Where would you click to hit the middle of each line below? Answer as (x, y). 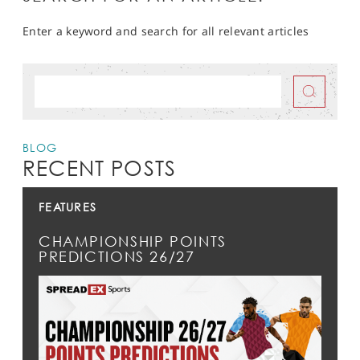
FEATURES (68, 207)
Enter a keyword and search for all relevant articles (166, 31)
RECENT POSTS (100, 169)
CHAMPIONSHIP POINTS (133, 242)
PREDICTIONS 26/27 (117, 257)
